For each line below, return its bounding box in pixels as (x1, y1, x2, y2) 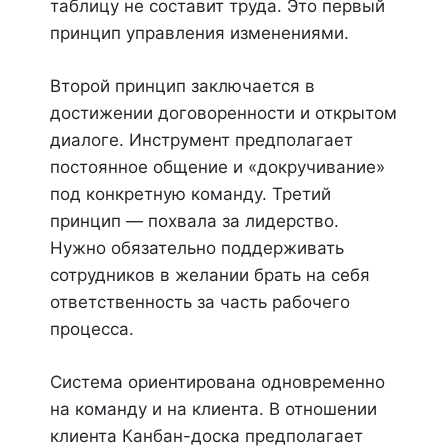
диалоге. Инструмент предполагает (50, 130, 353, 150)
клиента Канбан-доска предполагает (50, 426, 363, 446)
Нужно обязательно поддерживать (50, 238, 344, 258)
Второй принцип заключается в (50, 76, 315, 96)
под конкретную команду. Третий (50, 184, 331, 204)
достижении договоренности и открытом (50, 103, 397, 123)
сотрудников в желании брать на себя (50, 265, 370, 285)
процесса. (50, 319, 134, 339)
